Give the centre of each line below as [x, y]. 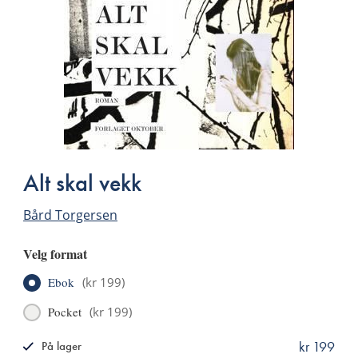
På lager [62, 346]
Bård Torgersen [70, 215]
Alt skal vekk [82, 183]
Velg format [55, 254]
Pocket [65, 312]
